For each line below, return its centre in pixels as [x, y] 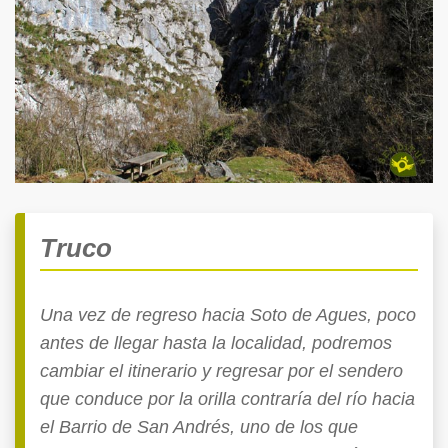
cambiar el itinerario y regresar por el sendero [221, 370]
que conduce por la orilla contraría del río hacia [227, 398]
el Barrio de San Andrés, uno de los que [199, 426]
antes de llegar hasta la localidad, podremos [216, 342]
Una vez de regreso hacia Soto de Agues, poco [228, 314]
